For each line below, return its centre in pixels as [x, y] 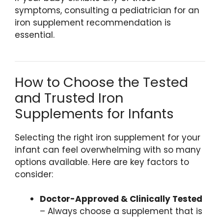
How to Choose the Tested [101, 82]
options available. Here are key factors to [102, 162]
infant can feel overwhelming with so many [108, 150]
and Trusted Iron [69, 98]
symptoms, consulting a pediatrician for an [107, 11]
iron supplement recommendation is [93, 23]
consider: [34, 174]
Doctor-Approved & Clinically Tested [121, 199]
